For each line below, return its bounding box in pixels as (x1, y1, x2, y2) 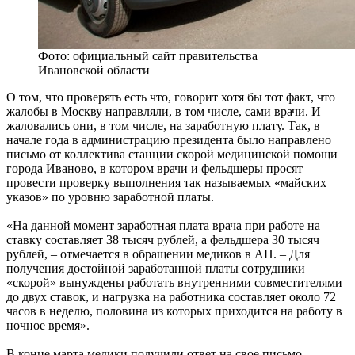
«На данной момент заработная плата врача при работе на (6, 219, 320, 233)
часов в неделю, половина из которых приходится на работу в (6, 304, 342, 319)
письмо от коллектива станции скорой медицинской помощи (6, 147, 338, 162)
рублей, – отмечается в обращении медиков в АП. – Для (6, 247, 310, 261)
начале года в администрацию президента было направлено (6, 133, 331, 147)
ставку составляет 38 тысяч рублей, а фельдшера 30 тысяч (6, 233, 319, 247)
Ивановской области (38, 63, 150, 78)
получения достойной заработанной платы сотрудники (6, 261, 305, 276)
